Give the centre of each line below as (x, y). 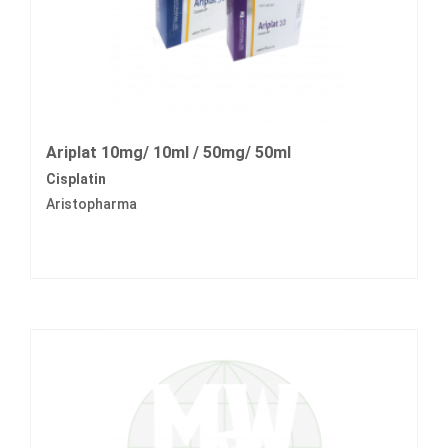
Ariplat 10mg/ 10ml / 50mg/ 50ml (168, 153)
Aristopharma (91, 204)
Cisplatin (76, 179)
